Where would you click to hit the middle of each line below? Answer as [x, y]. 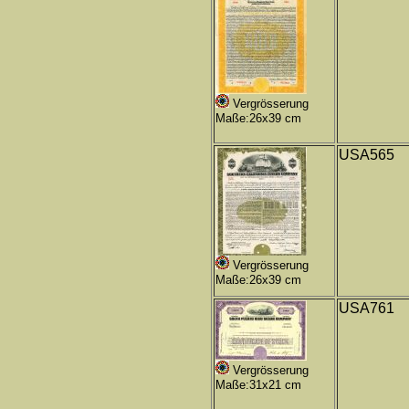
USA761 [367, 308]
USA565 [367, 155]
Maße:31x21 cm [258, 385]
